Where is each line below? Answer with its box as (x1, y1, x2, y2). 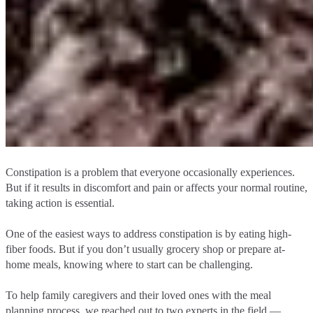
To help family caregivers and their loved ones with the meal (6, 289, 271, 301)
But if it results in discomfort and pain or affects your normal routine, (6, 181, 307, 194)
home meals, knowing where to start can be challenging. (6, 258, 256, 270)
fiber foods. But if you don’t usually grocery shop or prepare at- (6, 242, 285, 255)
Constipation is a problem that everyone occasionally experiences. (6, 166, 295, 178)
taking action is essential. (6, 196, 117, 209)
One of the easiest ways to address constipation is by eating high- (6, 227, 291, 240)
